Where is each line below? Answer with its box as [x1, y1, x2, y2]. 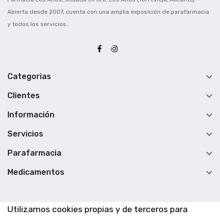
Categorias [7, 72, 51, 82]
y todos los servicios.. [7, 21, 69, 28]
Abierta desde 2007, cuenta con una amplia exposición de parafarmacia [7, 8, 209, 16]
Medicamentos [7, 167, 64, 177]
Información [7, 110, 55, 120]
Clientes [7, 91, 40, 101]
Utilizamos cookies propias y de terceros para [7, 204, 188, 214]
